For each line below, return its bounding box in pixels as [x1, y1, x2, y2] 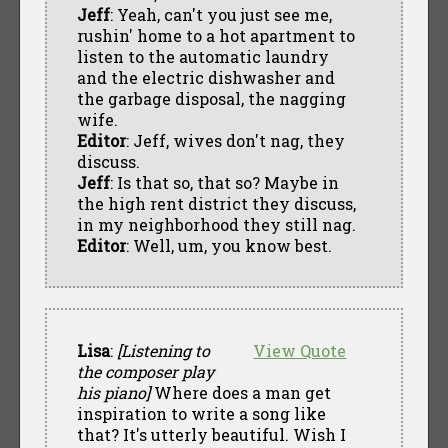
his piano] [76, 381, 150, 403]
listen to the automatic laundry [76, 45, 329, 67]
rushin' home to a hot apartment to [76, 24, 355, 46]
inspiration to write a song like [76, 402, 326, 424]
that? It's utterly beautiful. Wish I [76, 423, 346, 445]
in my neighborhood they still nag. [76, 213, 356, 235]
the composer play [76, 360, 214, 382]
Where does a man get [149, 381, 331, 403]
